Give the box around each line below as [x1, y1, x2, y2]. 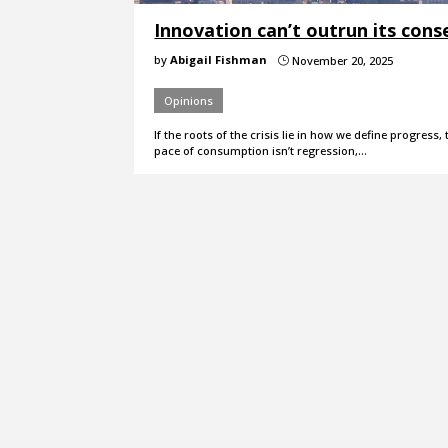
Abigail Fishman [170, 51, 268, 67]
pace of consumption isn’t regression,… [154, 142, 368, 158]
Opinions [164, 92, 214, 108]
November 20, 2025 [289, 52, 394, 68]
